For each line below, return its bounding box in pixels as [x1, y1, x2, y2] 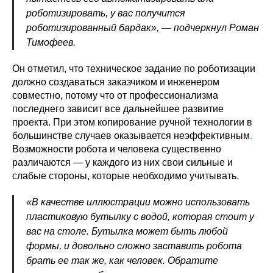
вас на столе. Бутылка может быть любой [26, 226, 228, 236]
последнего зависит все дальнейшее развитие [12, 104, 224, 114]
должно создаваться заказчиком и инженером [12, 77, 219, 87]
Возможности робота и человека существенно [12, 144, 221, 154]
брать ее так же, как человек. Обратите [26, 255, 218, 266]
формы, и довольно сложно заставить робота [26, 241, 242, 251]
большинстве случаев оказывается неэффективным [12, 130, 250, 141]
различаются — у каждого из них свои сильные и [12, 157, 233, 168]
